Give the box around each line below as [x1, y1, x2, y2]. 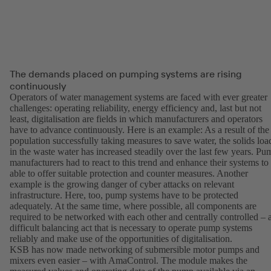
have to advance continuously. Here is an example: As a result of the [10, 125, 269, 135]
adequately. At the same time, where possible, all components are [10, 201, 256, 212]
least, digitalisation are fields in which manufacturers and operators [10, 114, 263, 125]
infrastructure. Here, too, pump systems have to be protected [10, 190, 238, 201]
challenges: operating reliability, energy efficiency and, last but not [10, 103, 261, 114]
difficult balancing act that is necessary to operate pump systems [10, 223, 252, 233]
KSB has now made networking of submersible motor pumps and [10, 244, 260, 255]
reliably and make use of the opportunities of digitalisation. [10, 233, 232, 244]
